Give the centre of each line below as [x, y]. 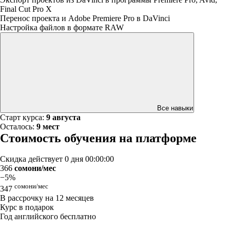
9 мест [48, 127]
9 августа [63, 117]
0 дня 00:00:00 [89, 159]
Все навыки [175, 108]
